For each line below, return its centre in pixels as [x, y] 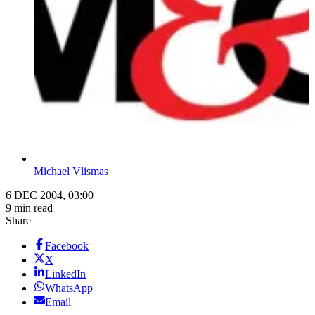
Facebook [67, 246]
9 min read [29, 208]
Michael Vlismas [71, 172]
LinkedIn [65, 274]
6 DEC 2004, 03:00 [50, 195]
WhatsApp [69, 288]
